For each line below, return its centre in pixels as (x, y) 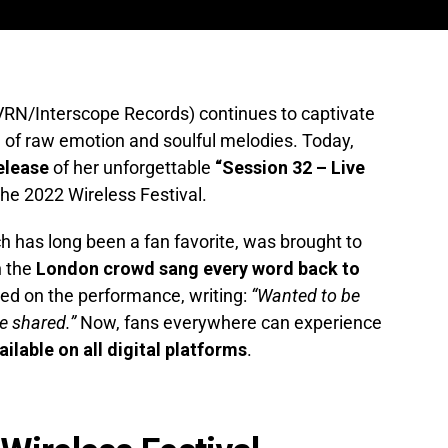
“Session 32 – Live (290, 168)
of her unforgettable (132, 168)
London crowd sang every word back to (198, 269)
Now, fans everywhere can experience (229, 323)
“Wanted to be (305, 296)
